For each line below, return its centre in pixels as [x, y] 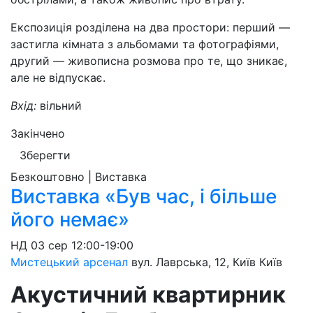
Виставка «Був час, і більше [144, 196]
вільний [61, 105]
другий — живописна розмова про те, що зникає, [149, 61]
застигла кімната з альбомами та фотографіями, [145, 44]
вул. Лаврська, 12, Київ [194, 262]
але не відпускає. [58, 78]
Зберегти [45, 155]
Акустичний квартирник [148, 294]
